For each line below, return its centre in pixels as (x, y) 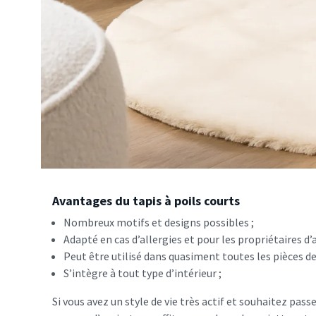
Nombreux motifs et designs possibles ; (159, 223)
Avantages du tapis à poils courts (146, 201)
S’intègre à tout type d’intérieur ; (142, 273)
